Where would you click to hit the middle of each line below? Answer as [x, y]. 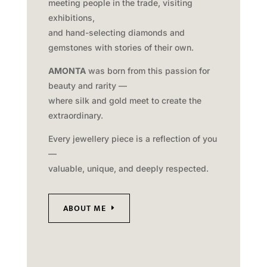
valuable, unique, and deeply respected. [128, 168]
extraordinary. [75, 115]
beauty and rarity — [87, 85]
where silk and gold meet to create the [125, 100]
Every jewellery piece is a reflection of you [132, 138]
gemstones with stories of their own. [121, 47]
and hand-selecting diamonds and [116, 32]
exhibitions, [71, 17]
